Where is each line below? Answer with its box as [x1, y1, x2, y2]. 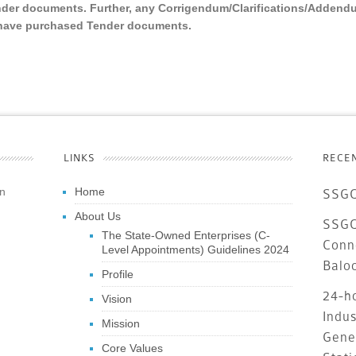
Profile [101, 268, 133, 281]
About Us [74, 210, 121, 222]
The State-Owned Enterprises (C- [101, 229, 270, 242]
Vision [101, 292, 132, 305]
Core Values [101, 342, 163, 354]
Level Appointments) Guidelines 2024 [101, 243, 289, 256]
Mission [101, 317, 140, 330]
